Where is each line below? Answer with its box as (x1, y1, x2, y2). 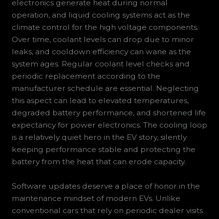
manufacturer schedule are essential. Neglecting (11, 84, 199, 93)
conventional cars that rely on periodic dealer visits (11, 205, 203, 215)
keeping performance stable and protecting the (11, 145, 196, 154)
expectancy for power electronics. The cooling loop (11, 120, 207, 130)
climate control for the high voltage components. (11, 22, 198, 32)
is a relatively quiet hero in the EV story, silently (11, 132, 187, 142)
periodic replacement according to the (11, 71, 160, 81)
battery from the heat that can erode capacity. (11, 157, 186, 167)
